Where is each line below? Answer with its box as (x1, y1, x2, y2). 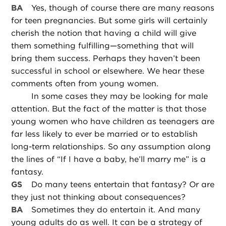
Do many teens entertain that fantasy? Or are (31, 180, 215, 190)
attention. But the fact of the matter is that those (11, 104, 207, 114)
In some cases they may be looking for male (31, 91, 208, 101)
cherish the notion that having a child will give (11, 28, 197, 38)
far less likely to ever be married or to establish (11, 129, 198, 139)
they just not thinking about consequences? (11, 192, 186, 202)
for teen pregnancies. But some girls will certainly (11, 16, 208, 26)
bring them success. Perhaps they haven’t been (11, 53, 201, 64)
